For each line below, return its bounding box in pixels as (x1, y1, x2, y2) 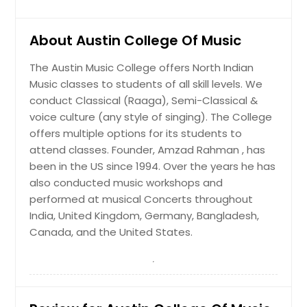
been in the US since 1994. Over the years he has (29, 158, 276, 173)
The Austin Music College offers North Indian (29, 60, 254, 75)
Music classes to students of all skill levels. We (29, 76, 263, 91)
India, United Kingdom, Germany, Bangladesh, (29, 208, 260, 223)
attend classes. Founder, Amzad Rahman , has (29, 142, 266, 157)
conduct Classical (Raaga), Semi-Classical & (29, 93, 258, 108)
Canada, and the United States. (29, 224, 193, 239)
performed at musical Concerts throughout (29, 191, 254, 206)
